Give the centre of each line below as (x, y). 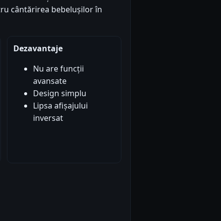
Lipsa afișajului (60, 105)
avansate (50, 81)
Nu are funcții (58, 68)
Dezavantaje (38, 48)
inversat (48, 118)
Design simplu (59, 93)
